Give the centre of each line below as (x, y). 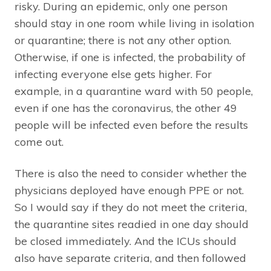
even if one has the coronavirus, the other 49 (126, 108)
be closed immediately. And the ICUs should (126, 241)
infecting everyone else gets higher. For (113, 74)
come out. (39, 142)
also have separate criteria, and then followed (130, 258)
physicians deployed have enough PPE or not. (129, 191)
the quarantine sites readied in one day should (132, 224)
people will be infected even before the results (131, 125)
